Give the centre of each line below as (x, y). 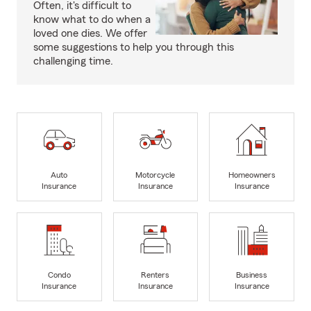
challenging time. (73, 61)
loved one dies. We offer (90, 34)
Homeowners (252, 175)
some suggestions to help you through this (134, 48)
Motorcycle (155, 175)
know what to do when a (92, 20)
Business (252, 275)
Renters (155, 275)
